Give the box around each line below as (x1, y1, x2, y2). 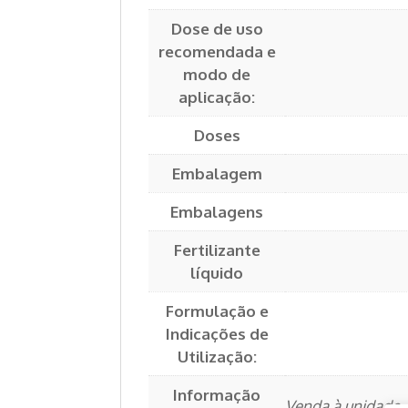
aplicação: (178, 87, 255, 107)
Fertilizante (173, 240, 260, 260)
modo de (183, 65, 250, 85)
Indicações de (165, 324, 269, 344)
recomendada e (158, 42, 276, 62)
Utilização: (177, 347, 257, 367)
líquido (190, 263, 243, 283)
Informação (173, 385, 260, 405)
